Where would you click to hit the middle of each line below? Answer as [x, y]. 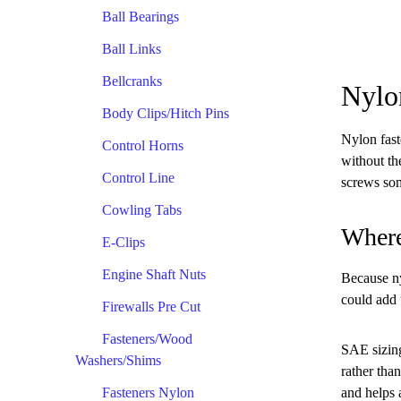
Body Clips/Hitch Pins [166, 113]
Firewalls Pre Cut [151, 306]
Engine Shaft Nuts [154, 274]
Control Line [138, 177]
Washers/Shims [118, 360]
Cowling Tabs [142, 209]
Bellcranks [132, 81]
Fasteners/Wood [147, 338]
